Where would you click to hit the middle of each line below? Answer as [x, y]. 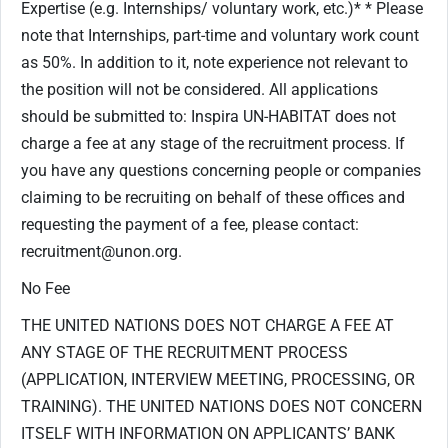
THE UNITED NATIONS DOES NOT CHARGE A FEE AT [207, 325]
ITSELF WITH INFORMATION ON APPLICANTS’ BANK [208, 433]
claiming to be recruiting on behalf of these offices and [213, 197]
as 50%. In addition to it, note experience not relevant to [214, 62]
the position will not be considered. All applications [199, 89]
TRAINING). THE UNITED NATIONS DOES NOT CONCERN [221, 406]
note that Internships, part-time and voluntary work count [220, 35]
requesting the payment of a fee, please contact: [190, 224]
